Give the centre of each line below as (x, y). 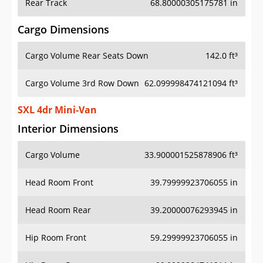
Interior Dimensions (68, 129)
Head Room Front (59, 183)
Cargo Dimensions (63, 30)
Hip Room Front (56, 238)
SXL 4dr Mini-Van (57, 110)
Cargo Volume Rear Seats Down (87, 56)
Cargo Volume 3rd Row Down (82, 83)
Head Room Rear (58, 210)
